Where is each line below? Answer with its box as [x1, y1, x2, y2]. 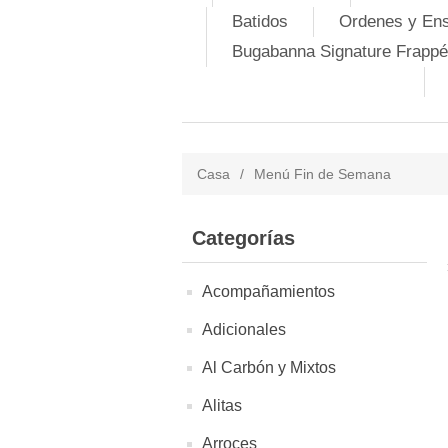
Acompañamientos [202, 283, 335, 300]
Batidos [232, 12, 288, 31]
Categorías [192, 227, 295, 249]
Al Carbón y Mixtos [202, 359, 336, 376]
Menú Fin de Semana [254, 166, 391, 182]
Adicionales [202, 321, 286, 338]
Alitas [202, 397, 242, 414]
